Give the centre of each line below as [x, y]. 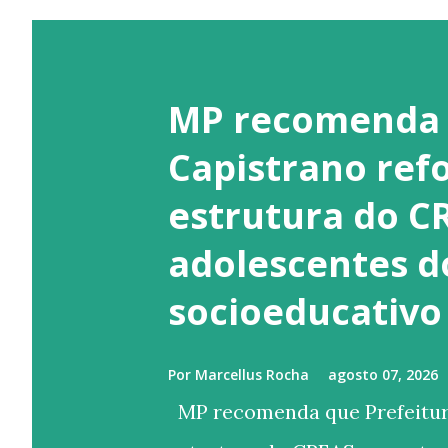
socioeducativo [305, 311]
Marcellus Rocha [252, 374]
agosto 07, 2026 [383, 374]
